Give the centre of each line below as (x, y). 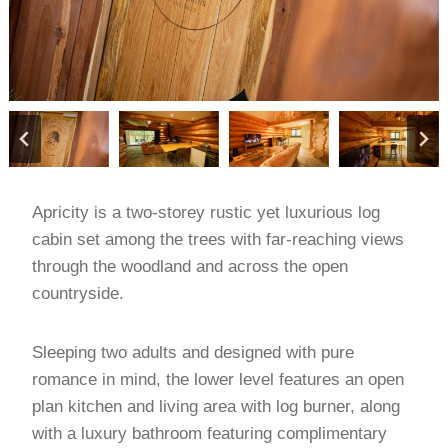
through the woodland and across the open (190, 266)
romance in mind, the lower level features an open (218, 379)
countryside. (78, 293)
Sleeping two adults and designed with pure (193, 352)
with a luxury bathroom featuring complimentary (209, 433)
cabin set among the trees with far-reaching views (218, 239)
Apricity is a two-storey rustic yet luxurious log (206, 212)
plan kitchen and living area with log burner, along (216, 406)
